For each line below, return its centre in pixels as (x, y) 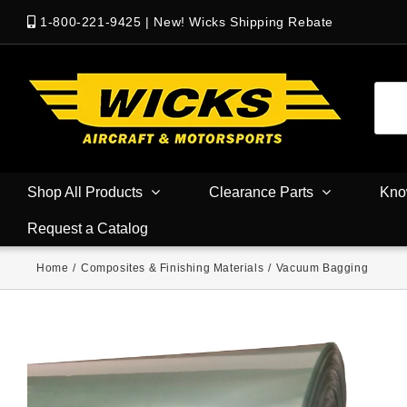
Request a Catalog (88, 228)
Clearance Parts (261, 192)
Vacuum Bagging (322, 268)
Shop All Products (85, 192)
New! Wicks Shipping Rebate (244, 22)
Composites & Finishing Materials (173, 268)
